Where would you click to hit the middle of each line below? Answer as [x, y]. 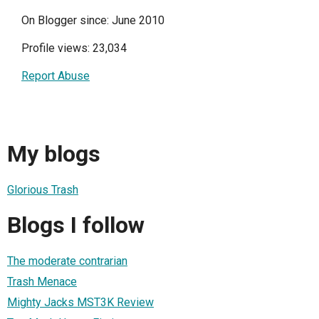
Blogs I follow [76, 225]
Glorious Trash [43, 189]
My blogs [54, 154]
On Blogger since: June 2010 [93, 20]
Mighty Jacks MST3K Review [80, 302]
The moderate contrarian [67, 261]
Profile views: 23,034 [74, 48]
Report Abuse [56, 76]
